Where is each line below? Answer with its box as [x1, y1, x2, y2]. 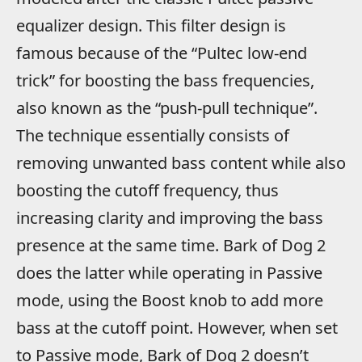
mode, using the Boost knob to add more [16, 288, 323, 311]
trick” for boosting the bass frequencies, [16, 69, 314, 91]
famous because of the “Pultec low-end [16, 41, 307, 64]
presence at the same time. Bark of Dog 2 [16, 234, 326, 256]
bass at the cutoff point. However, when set [16, 316, 338, 339]
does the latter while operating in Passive [16, 261, 322, 284]
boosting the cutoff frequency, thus [16, 179, 279, 201]
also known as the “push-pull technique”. [16, 96, 318, 119]
